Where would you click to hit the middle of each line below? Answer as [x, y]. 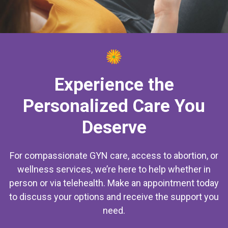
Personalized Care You [114, 106]
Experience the [114, 84]
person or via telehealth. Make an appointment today [114, 183]
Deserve [114, 127]
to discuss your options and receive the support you [114, 196]
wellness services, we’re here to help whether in [114, 169]
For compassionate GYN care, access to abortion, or [114, 155]
